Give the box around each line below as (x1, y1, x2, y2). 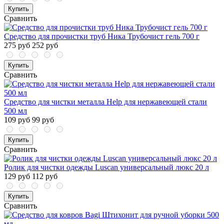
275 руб (4, 41, 30, 50)
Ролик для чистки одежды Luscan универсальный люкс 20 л (4, 163, 209, 172)
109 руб (4, 115, 30, 124)
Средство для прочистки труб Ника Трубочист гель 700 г (4, 32, 199, 41)
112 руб (32, 172, 57, 181)
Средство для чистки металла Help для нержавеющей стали (4, 97, 207, 106)
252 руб (32, 41, 58, 50)
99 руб (32, 115, 54, 124)
